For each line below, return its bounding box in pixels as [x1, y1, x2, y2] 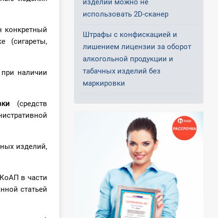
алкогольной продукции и [83, 54, 173, 64]
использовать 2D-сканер [83, 10, 168, 19]
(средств [9, 99, 48, 109]
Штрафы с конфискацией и [83, 30, 177, 39]
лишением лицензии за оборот [83, 42, 191, 52]
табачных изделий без [83, 67, 161, 76]
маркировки [83, 79, 125, 88]
